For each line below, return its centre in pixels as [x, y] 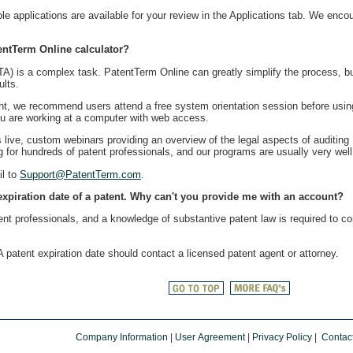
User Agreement [210, 337]
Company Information [121, 337]
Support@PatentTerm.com [80, 174]
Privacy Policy [282, 337]
